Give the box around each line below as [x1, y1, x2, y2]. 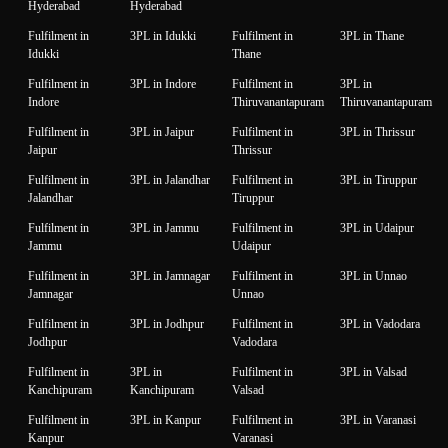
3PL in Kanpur [130, 412, 201, 427]
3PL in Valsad [340, 364, 407, 379]
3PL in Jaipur [130, 124, 194, 139]
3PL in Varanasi [340, 412, 416, 427]
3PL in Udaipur [340, 220, 414, 235]
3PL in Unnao [340, 268, 407, 283]
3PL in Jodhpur [130, 316, 204, 331]
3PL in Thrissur [340, 124, 415, 139]
